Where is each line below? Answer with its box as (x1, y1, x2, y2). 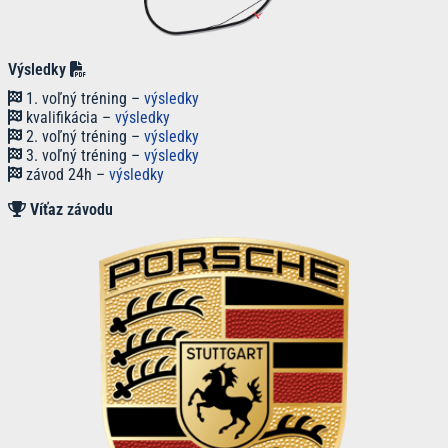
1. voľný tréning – (22, 89, 144, 109)
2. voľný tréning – (22, 127, 144, 147)
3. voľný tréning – (22, 146, 144, 166)
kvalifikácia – (22, 108, 115, 128)
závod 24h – (22, 165, 109, 185)
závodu (67, 200, 113, 220)
